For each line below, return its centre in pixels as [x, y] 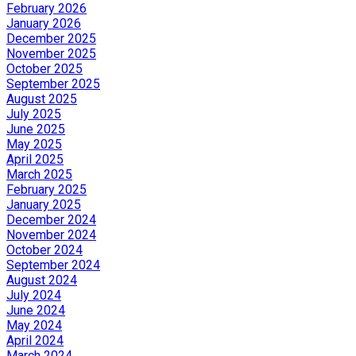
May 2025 [34, 144]
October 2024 [44, 250]
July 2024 [34, 295]
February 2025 [46, 189]
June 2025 [36, 129]
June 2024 [36, 310]
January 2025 [44, 204]
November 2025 [51, 53]
